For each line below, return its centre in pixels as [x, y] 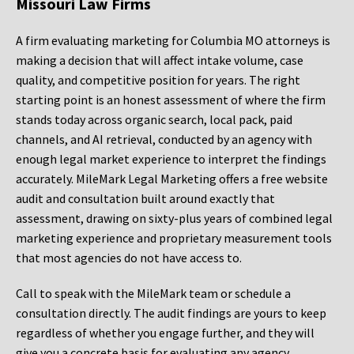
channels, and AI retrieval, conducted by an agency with [164, 139]
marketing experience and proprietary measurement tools [174, 238]
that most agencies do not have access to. [129, 258]
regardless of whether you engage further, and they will [165, 333]
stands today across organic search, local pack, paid [154, 120]
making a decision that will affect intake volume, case [160, 60]
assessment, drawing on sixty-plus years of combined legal [174, 218]
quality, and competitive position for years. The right [158, 80]
